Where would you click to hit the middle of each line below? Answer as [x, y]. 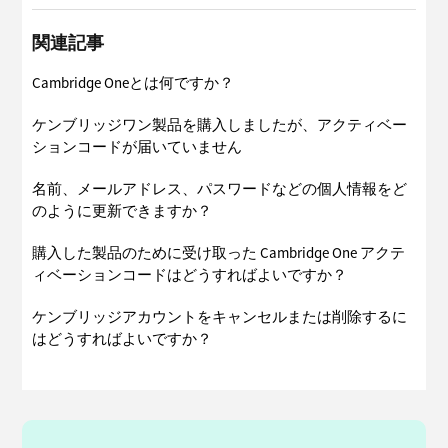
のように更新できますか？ [122, 211]
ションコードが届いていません [137, 147]
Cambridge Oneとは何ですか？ [133, 83]
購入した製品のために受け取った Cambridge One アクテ [219, 253]
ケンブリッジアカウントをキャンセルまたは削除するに [220, 317]
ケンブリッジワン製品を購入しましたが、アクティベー [220, 125]
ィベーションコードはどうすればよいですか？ [190, 275]
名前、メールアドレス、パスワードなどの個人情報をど [220, 189]
